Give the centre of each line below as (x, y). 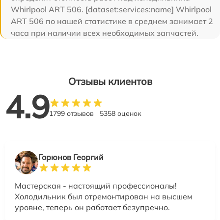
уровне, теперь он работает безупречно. (92, 207)
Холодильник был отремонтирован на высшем (104, 197)
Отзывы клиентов (110, 82)
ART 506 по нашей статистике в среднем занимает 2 (112, 21)
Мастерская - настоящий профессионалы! (96, 186)
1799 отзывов (71, 114)
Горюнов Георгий (71, 157)
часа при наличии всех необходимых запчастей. (105, 33)
